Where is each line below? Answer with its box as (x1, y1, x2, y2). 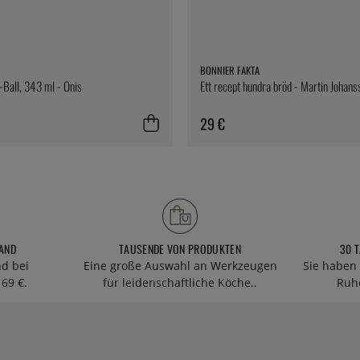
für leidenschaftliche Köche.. (103, 274, 257, 290)
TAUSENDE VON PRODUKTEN (118, 239, 242, 257)
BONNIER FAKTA (200, 62, 260, 78)
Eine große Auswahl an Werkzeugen (83, 257, 277, 273)
